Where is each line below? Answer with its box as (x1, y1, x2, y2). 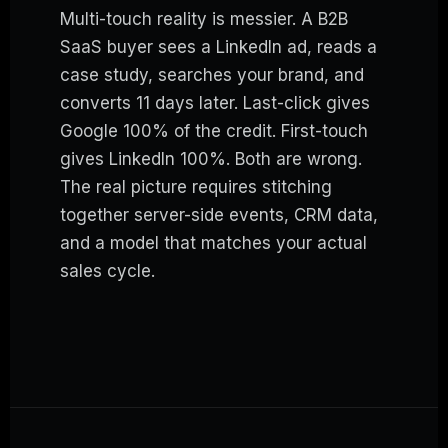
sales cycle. (60, 261, 155, 282)
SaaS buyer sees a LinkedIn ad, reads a (60, 37, 377, 58)
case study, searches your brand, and (60, 65, 364, 86)
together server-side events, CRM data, (60, 205, 378, 226)
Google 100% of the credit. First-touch (60, 121, 368, 142)
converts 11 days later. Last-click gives (60, 93, 370, 114)
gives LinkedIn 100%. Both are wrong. (60, 149, 362, 170)
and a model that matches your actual (60, 233, 367, 254)
